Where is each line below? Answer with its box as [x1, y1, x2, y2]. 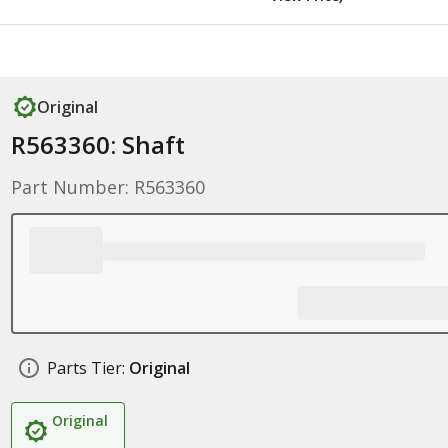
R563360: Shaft [10, 128, 185, 161]
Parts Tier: [46, 357, 125, 379]
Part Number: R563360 [10, 175, 205, 199]
